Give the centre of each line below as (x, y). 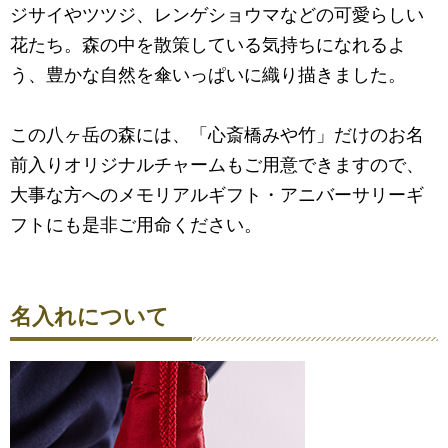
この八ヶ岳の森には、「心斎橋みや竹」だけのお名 (217, 134)
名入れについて (89, 316)
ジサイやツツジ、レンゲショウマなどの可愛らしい (217, 14)
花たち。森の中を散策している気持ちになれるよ (208, 44)
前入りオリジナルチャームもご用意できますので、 (217, 164)
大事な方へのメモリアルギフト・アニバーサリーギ (217, 194)
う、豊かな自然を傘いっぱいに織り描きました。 (208, 74)
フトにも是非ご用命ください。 (136, 224)
